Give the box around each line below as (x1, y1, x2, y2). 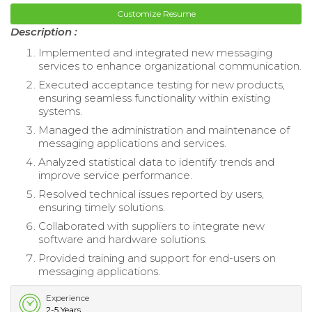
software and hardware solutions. (38, 232, 207, 246)
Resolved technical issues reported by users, (38, 187, 264, 201)
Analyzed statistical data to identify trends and (38, 155, 274, 169)
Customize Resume (116, 8, 196, 19)
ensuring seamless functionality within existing (38, 91, 270, 104)
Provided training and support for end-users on (38, 251, 276, 265)
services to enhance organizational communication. (38, 58, 302, 72)
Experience (46, 292, 89, 303)
